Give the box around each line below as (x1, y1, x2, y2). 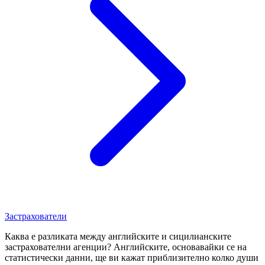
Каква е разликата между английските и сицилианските (5, 231, 231, 241)
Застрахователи (5, 211, 67, 221)
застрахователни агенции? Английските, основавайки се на (5, 241, 247, 252)
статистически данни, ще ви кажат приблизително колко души (5, 252, 258, 263)
